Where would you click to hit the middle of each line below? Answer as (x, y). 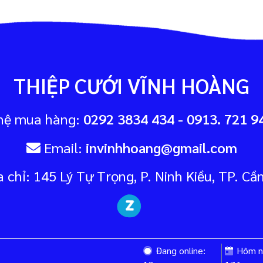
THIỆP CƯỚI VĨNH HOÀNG (131, 85)
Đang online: (180, 250)
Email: (63, 147)
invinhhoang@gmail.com (161, 147)
